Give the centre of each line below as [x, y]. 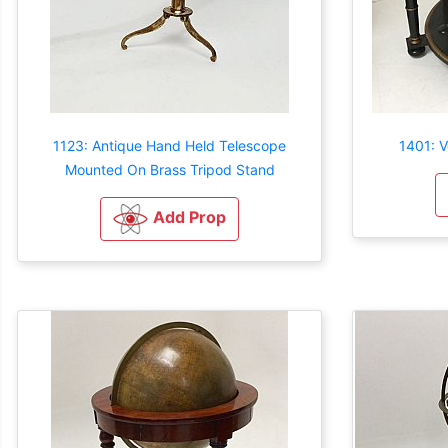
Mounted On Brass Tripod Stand [169, 169]
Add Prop [189, 216]
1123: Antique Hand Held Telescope [169, 145]
